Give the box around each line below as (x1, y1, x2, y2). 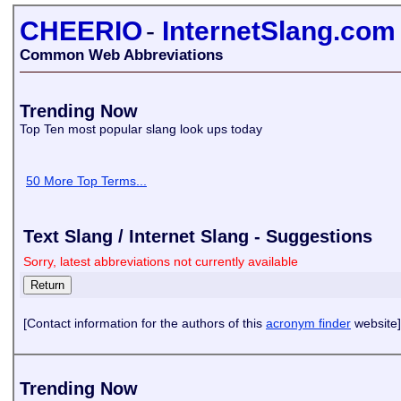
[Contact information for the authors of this (23, 316, 266, 330)
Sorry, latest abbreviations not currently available (23, 254, 298, 269)
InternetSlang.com (162, 16, 396, 46)
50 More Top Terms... (26, 174, 147, 188)
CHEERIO (20, 16, 142, 46)
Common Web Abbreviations (20, 47, 223, 64)
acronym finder (266, 316, 351, 330)
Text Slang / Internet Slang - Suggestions (23, 226, 372, 246)
